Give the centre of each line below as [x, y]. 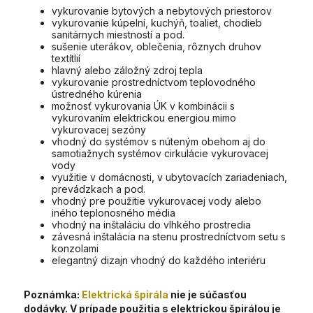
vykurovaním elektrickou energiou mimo [144, 118]
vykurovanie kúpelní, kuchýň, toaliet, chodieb [157, 23]
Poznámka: [53, 294]
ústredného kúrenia [97, 94]
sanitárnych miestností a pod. [118, 35]
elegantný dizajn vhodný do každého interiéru [159, 260]
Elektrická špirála [125, 294]
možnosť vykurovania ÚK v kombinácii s [143, 106]
